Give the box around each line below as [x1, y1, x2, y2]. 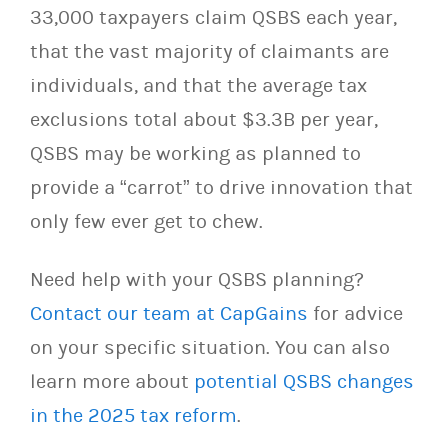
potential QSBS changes [194, 370, 414, 393]
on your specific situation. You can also [30, 336, 390, 359]
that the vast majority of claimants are [30, 40, 389, 63]
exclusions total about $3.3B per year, [30, 108, 378, 131]
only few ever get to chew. [30, 210, 263, 233]
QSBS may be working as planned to [30, 142, 361, 165]
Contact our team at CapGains [30, 302, 308, 325]
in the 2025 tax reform [30, 404, 237, 427]
